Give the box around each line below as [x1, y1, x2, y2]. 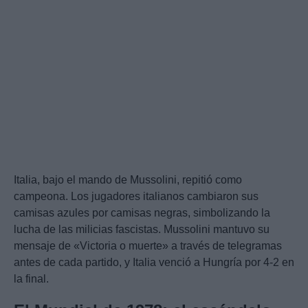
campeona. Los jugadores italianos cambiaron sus [14, 190, 258, 203]
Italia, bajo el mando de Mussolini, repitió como [14, 174, 242, 186]
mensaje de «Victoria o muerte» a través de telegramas [14, 240, 282, 252]
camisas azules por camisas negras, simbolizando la [14, 207, 270, 219]
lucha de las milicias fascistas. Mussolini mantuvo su [14, 223, 269, 236]
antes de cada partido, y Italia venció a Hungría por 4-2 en [14, 256, 294, 269]
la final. [14, 273, 49, 285]
